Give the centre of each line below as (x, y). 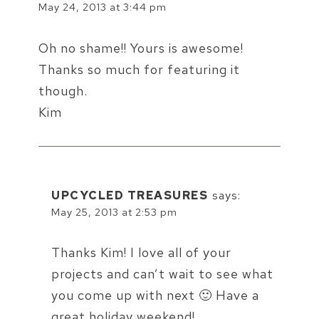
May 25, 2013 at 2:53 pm (114, 211)
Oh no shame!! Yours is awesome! (141, 48)
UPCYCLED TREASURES (130, 195)
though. (63, 90)
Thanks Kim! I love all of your (141, 253)
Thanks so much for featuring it (139, 69)
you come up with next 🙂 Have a (155, 296)
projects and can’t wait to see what (162, 274)
